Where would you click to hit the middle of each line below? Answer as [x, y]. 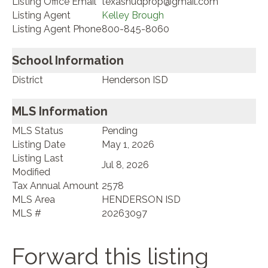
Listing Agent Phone [57, 29]
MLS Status [38, 131]
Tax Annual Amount [55, 186]
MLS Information [60, 112]
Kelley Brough [133, 16]
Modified [31, 172]
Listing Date [39, 145]
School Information [68, 61]
